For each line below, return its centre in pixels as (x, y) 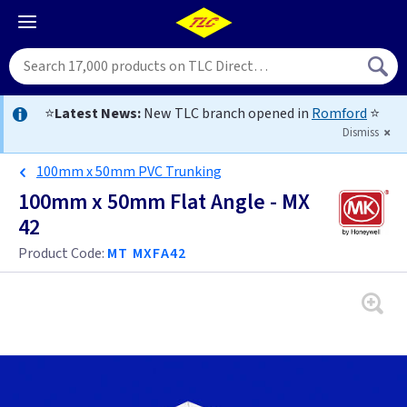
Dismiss (362, 133)
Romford (339, 114)
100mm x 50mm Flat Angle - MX (164, 202)
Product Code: (63, 253)
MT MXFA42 (147, 253)
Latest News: (98, 114)
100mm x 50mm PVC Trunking (129, 172)
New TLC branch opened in (226, 114)
